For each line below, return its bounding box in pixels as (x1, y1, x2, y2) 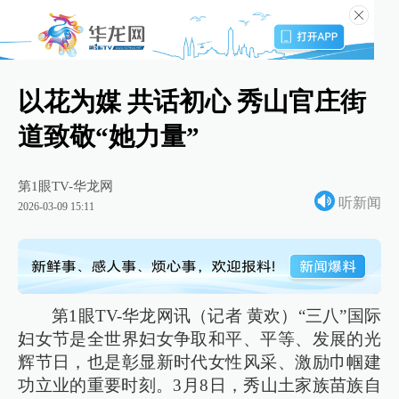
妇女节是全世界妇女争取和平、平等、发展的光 (18, 329, 381, 348)
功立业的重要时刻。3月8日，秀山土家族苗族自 (18, 375, 381, 395)
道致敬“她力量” (18, 122, 200, 151)
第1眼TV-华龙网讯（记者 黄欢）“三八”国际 (52, 305, 381, 325)
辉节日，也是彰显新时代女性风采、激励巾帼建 (18, 352, 381, 371)
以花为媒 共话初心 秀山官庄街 (18, 87, 367, 117)
